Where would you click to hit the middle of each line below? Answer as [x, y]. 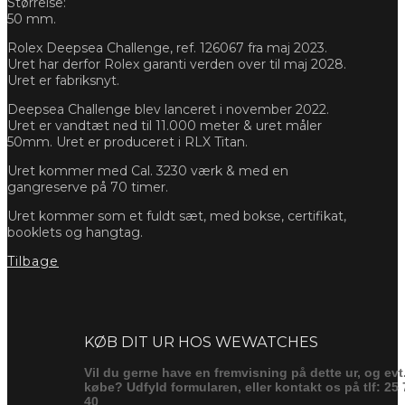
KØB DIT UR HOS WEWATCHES [201, 341]
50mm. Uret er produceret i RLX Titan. [127, 141]
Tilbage [33, 261]
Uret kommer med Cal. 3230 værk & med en [148, 170]
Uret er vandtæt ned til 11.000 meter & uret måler [165, 125]
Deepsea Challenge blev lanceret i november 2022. [168, 109]
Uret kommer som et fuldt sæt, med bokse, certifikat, [177, 216]
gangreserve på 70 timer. [88, 187]
